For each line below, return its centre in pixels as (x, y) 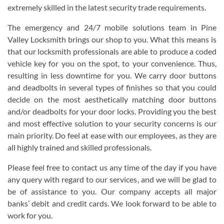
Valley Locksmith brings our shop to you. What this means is (112, 39)
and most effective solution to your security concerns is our (112, 123)
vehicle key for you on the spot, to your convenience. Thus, (112, 63)
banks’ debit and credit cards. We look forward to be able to (112, 203)
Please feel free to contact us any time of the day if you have (112, 167)
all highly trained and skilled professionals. (79, 147)
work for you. (30, 215)
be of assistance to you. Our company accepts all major (112, 191)
